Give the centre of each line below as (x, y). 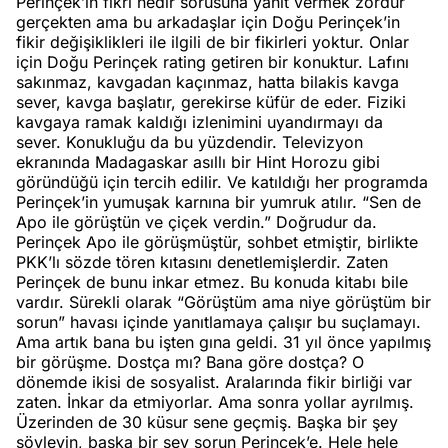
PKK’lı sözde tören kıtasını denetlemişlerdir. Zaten (202, 262)
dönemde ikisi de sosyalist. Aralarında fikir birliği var (214, 382)
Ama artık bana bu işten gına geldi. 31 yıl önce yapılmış (223, 342)
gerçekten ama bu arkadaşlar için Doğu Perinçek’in (208, 22)
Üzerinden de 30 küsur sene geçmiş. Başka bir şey (207, 422)
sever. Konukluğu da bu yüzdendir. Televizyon (189, 142)
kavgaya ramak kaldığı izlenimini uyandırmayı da (199, 122)
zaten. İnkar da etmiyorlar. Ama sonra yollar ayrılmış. (215, 402)
